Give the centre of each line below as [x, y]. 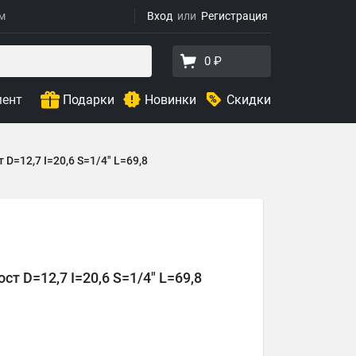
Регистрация [234, 16]
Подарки [89, 99]
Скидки [249, 99]
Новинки [170, 99]
